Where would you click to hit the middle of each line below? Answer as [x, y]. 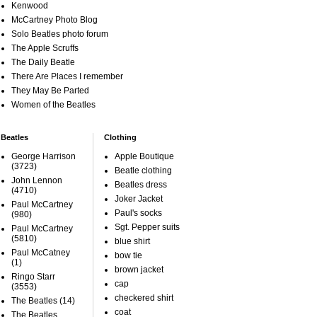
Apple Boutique [144, 156]
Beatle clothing [143, 171]
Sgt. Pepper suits [147, 227]
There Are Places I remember [67, 76]
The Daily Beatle [43, 62]
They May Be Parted [50, 91]
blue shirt [132, 241]
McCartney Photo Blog [54, 20]
